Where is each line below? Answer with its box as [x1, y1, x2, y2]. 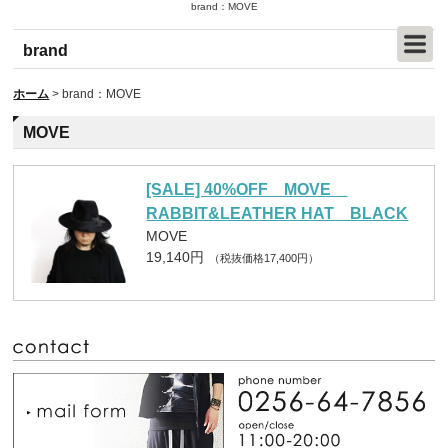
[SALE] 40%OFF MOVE [146, 181, 348, 198]
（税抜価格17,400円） [209, 252, 320, 264]
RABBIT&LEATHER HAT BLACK [146, 205, 409, 222]
